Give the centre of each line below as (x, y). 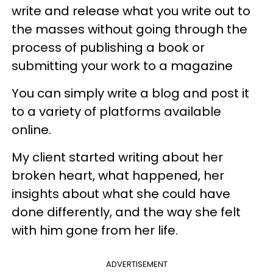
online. (31, 129)
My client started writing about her (117, 157)
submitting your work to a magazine (122, 66)
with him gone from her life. (95, 230)
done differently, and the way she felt (126, 212)
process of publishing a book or (108, 47)
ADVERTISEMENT (136, 264)
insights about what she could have (121, 193)
